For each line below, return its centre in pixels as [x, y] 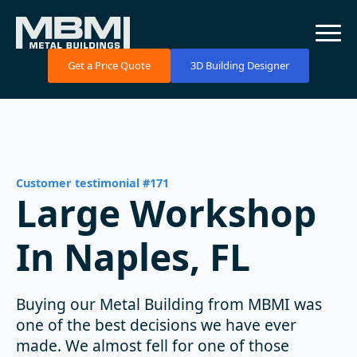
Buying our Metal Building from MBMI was [169, 304]
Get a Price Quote [109, 65]
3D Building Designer [240, 65]
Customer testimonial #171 [92, 183]
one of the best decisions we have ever [156, 325]
